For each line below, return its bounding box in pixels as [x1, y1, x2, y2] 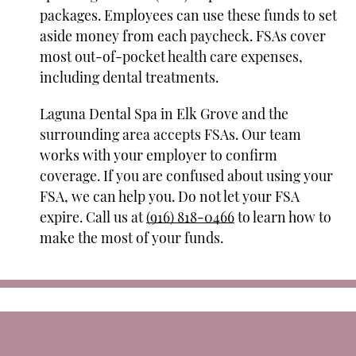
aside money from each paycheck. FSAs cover [40, 25, 326, 44]
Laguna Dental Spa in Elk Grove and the [40, 103, 288, 122]
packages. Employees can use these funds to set [40, 5, 337, 24]
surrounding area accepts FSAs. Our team [40, 124, 301, 143]
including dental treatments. [40, 67, 219, 86]
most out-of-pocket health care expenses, [40, 46, 303, 65]
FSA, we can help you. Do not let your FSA [40, 186, 300, 205]
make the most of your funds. [40, 227, 223, 246]
